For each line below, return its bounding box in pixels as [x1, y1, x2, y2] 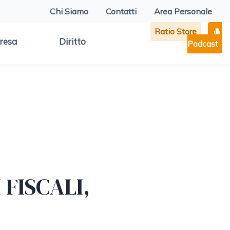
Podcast [187, 39, 218, 49]
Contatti [105, 6, 137, 16]
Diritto [59, 36, 86, 47]
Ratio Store [155, 26, 197, 36]
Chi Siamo [49, 6, 88, 16]
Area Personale [154, 6, 212, 16]
